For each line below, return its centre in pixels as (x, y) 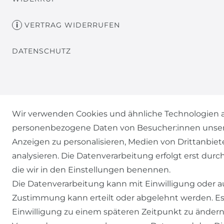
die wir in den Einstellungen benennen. (91, 170)
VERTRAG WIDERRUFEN (72, 25)
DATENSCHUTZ (41, 51)
